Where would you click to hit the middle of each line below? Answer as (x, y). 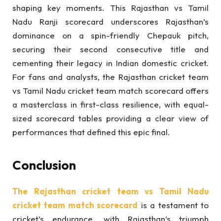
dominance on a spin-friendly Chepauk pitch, (110, 36)
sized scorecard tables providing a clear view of (110, 118)
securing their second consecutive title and (110, 49)
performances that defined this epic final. (91, 132)
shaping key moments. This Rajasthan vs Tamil (110, 8)
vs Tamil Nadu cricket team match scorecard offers (110, 91)
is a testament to (173, 205)
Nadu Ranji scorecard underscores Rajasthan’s (110, 22)
